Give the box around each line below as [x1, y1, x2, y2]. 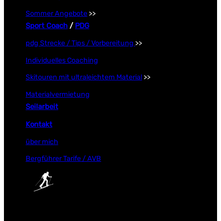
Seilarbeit [26, 102, 58, 111]
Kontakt [26, 119, 52, 129]
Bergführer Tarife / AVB [26, 154, 101, 163]
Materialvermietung [26, 90, 90, 99]
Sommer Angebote [26, 9, 87, 18]
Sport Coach [26, 21, 68, 31]
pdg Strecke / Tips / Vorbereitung [26, 38, 135, 47]
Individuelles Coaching [26, 56, 98, 65]
